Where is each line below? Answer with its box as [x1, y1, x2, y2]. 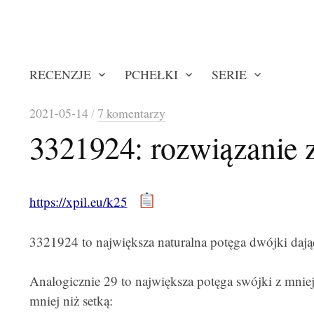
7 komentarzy [97, 104, 165, 121]
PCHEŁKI [124, 66, 178, 83]
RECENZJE [29, 66, 91, 83]
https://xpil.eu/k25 [29, 193, 128, 210]
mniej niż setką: [29, 292, 113, 309]
